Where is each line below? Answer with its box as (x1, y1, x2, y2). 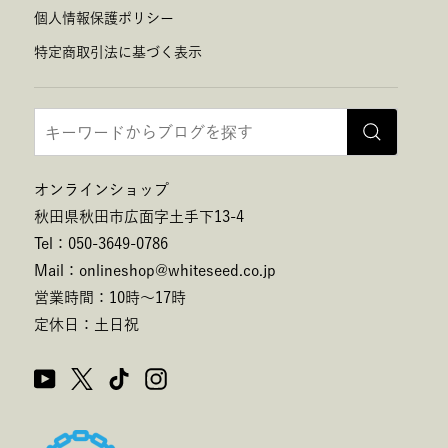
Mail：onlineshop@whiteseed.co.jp (34, 262, 276, 278)
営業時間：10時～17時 (34, 289, 186, 305)
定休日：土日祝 (34, 316, 139, 332)
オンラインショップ (34, 181, 169, 197)
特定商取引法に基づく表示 (34, 45, 202, 60)
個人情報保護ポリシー (34, 10, 174, 25)
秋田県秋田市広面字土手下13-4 (34, 208, 244, 224)
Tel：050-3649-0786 (34, 235, 168, 251)
